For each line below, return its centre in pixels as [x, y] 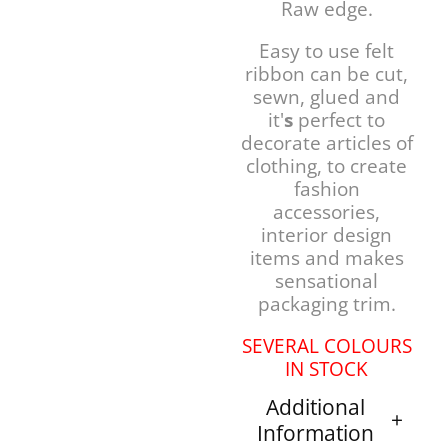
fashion [326, 188]
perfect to [341, 119]
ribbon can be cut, [326, 73]
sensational [326, 280]
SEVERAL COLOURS [326, 345]
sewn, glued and [326, 96]
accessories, [326, 211]
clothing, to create [326, 165]
